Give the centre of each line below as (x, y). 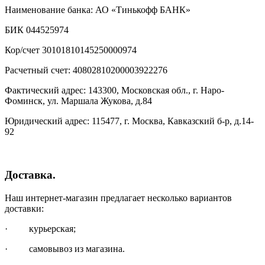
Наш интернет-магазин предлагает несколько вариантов (118, 198)
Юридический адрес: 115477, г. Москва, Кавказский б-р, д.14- (129, 121)
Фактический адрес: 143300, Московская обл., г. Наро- (114, 91)
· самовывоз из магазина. (65, 248)
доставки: (24, 208)
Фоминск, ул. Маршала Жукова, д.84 (78, 101)
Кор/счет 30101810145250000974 (71, 50)
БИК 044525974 (37, 30)
